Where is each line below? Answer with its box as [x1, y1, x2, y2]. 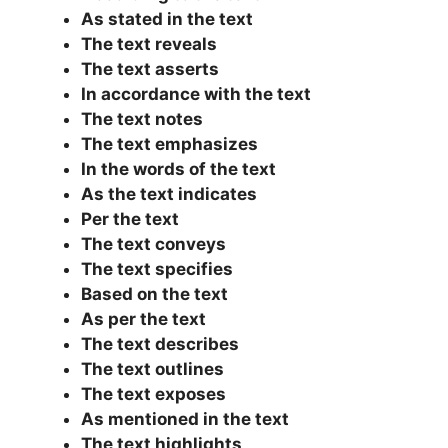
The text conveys [81, 234, 226, 255]
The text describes [81, 334, 239, 355]
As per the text [81, 309, 206, 330]
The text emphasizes [81, 134, 258, 155]
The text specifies [81, 259, 233, 280]
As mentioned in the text [81, 409, 289, 430]
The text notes [81, 109, 203, 130]
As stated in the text [81, 9, 253, 30]
